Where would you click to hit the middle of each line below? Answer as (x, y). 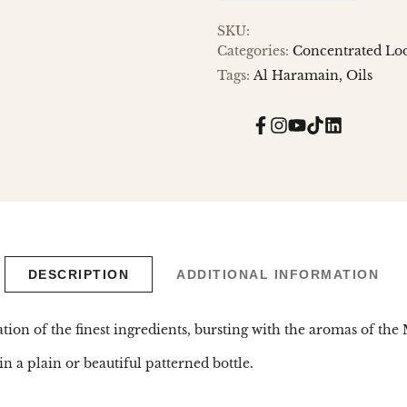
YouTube (324, 130)
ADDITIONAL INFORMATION (278, 275)
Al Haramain (296, 76)
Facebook (290, 130)
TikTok (337, 130)
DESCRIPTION (79, 275)
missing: (359, 143)
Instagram (311, 130)
